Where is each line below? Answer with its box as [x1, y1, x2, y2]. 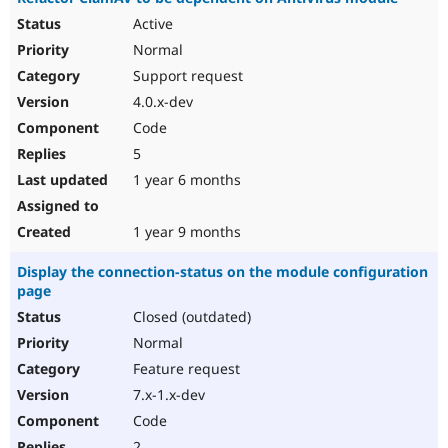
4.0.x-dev [129, 92, 193, 112]
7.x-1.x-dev [129, 385, 205, 405]
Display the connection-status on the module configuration [17, 262, 428, 282]
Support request [129, 66, 243, 86]
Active [129, 14, 173, 34]
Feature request [129, 359, 240, 379]
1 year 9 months [129, 222, 241, 242]
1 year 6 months [129, 170, 241, 190]
